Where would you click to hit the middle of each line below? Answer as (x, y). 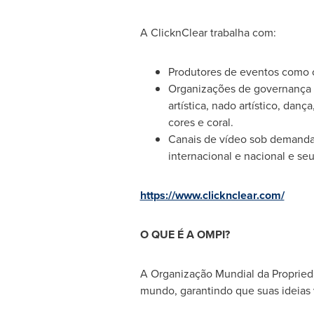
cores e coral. (200, 122)
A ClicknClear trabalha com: (208, 33)
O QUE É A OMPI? (185, 234)
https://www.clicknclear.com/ (212, 195)
